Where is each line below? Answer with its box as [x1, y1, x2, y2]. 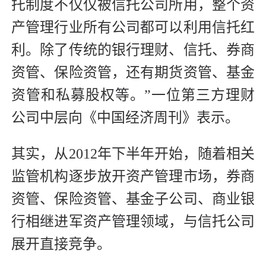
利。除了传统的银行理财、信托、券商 [11, 42, 255, 58]
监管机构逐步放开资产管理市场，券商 [11, 168, 255, 184]
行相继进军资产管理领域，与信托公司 [11, 213, 255, 229]
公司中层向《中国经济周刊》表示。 [11, 109, 239, 125]
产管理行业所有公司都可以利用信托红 [11, 19, 255, 35]
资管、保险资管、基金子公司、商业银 [11, 191, 255, 207]
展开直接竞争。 [11, 236, 111, 252]
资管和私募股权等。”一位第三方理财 [11, 87, 255, 103]
